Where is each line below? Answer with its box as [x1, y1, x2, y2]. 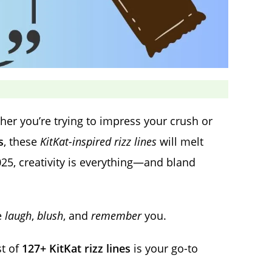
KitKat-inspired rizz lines [40, 134, 157, 149]
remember [91, 208, 141, 223]
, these [4, 134, 40, 149]
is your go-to [131, 241, 198, 256]
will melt [157, 134, 203, 149]
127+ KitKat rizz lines [22, 241, 131, 256]
